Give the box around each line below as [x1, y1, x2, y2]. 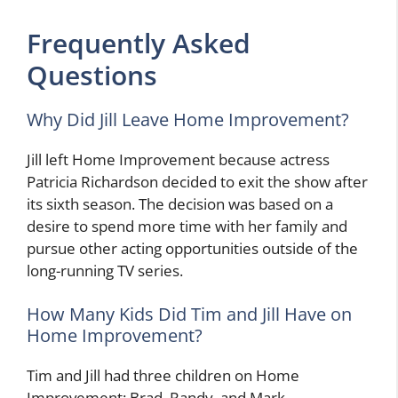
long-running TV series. [27, 259, 183, 281]
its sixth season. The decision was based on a [27, 193, 333, 214]
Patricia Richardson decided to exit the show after [27, 171, 368, 192]
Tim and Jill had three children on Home [27, 365, 299, 386]
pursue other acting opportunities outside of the [27, 237, 358, 259]
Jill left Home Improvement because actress [27, 148, 330, 170]
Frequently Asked [27, 24, 251, 61]
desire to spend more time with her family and [27, 215, 347, 236]
